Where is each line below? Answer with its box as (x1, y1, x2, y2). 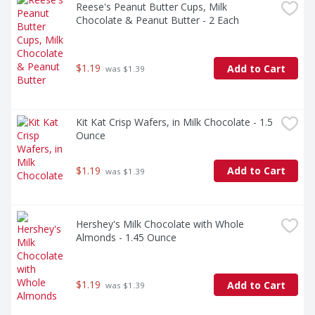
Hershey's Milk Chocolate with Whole (76, 217, 244, 231)
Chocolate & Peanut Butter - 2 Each (76, 13, 239, 27)
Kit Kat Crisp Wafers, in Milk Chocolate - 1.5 (76, 115, 273, 129)
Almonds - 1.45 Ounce (76, 231, 176, 245)
